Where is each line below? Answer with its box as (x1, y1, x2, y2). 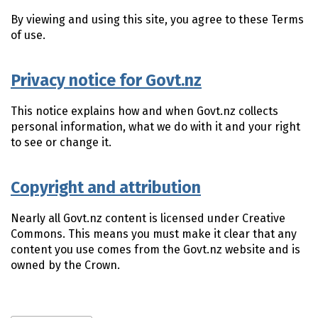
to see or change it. (11, 136, 111, 149)
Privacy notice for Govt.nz (11, 70, 202, 90)
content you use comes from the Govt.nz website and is (11, 243, 300, 256)
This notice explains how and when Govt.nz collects (11, 104, 278, 118)
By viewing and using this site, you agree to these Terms (11, 13, 304, 26)
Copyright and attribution (11, 177, 201, 197)
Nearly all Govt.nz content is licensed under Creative (11, 212, 285, 225)
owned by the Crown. (11, 258, 120, 272)
